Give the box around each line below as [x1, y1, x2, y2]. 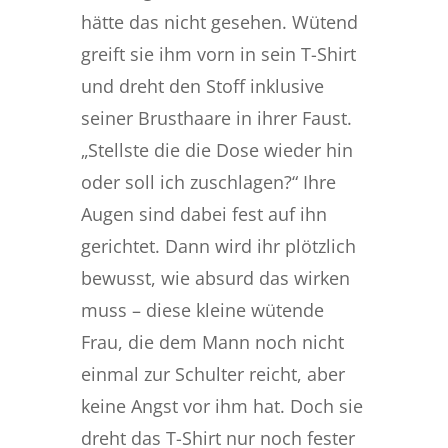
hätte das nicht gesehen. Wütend [80, 10, 358, 34]
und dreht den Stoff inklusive [80, 74, 324, 98]
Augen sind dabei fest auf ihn [80, 202, 327, 226]
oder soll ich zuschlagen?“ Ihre [80, 170, 336, 194]
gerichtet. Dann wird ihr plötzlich [80, 234, 356, 258]
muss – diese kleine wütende [80, 298, 324, 322]
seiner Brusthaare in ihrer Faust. [80, 106, 352, 130]
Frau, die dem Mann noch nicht [80, 330, 344, 354]
